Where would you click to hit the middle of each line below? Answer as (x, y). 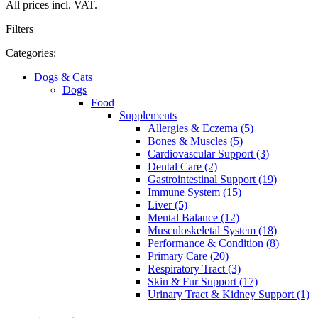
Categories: (31, 53)
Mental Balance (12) (193, 217)
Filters (20, 28)
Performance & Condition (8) (213, 243)
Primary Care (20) (188, 256)
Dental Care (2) (182, 166)
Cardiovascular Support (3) (208, 153)
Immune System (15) (194, 192)
